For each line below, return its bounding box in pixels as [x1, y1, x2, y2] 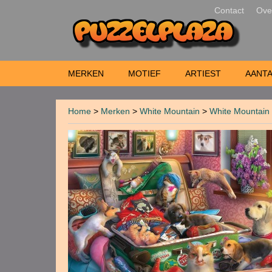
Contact [214, 5, 244, 15]
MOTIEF [128, 69, 161, 78]
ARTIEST [185, 69, 221, 78]
